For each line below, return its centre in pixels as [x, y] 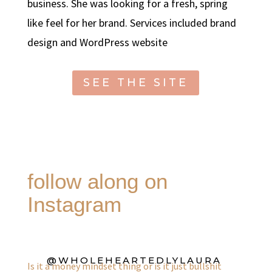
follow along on [97, 181]
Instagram [74, 204]
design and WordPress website [97, 42]
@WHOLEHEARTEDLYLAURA [134, 260]
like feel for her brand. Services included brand [131, 22]
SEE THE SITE [136, 83]
